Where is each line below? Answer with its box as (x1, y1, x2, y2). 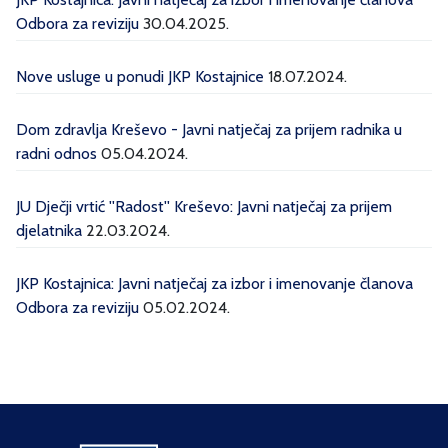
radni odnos (16, 144, 97, 163)
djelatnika (16, 221, 82, 240)
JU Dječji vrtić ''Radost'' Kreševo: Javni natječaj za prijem (16, 197, 392, 216)
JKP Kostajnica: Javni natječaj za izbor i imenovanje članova (16, 274, 413, 293)
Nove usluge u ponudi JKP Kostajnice (16, 67, 264, 86)
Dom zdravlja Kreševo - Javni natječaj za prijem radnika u (16, 120, 402, 139)
